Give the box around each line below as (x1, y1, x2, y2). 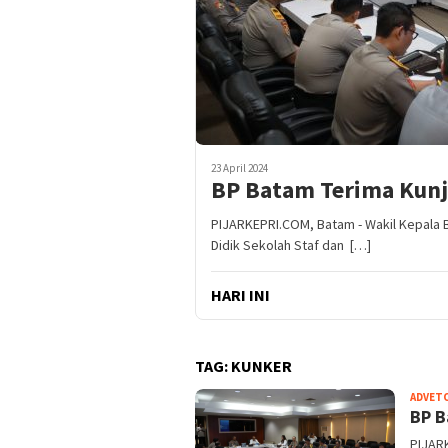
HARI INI (211, 285, 270, 306)
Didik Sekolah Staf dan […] (211, 236, 371, 255)
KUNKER (231, 356, 292, 377)
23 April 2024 (211, 161, 268, 176)
